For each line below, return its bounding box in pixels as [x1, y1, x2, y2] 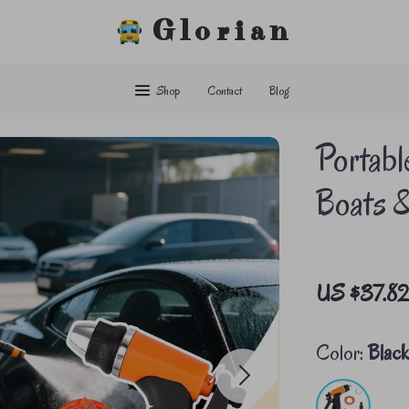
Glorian [152, 14, 294, 50]
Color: [316, 339, 364, 367]
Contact [207, 82, 242, 100]
